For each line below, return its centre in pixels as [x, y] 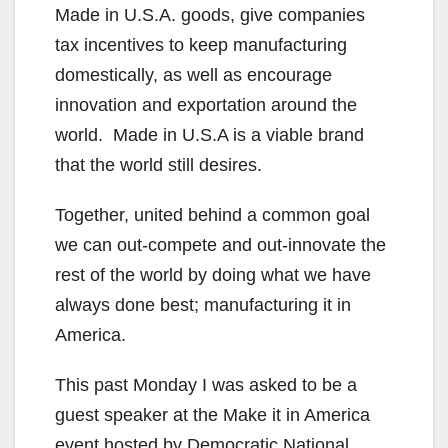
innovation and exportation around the [206, 104]
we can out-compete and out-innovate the [220, 244]
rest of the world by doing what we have [213, 274]
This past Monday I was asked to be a [206, 384]
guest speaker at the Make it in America [212, 414]
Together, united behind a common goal [212, 214]
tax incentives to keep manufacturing [201, 44]
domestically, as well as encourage [193, 74]
